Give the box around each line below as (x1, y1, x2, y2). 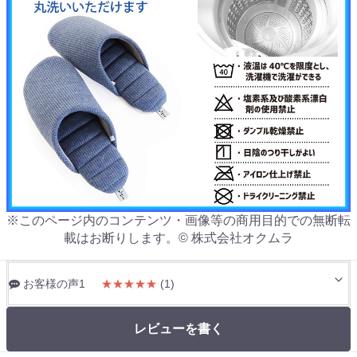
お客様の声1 (20, 277, 88, 291)
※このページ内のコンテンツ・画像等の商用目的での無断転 (6, 214, 351, 228)
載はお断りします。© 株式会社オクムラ (64, 231, 293, 245)
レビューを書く (134, 322, 223, 336)
